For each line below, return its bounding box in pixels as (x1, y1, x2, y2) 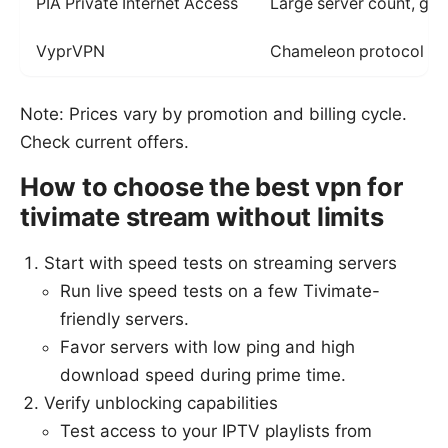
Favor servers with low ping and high (60, 336, 355, 357)
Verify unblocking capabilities (44, 392, 278, 413)
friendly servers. (60, 308, 189, 329)
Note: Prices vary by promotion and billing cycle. (20, 103, 407, 124)
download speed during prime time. (60, 364, 346, 385)
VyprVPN (36, 41, 105, 61)
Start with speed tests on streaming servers (44, 252, 397, 273)
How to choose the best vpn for (20, 170, 403, 202)
